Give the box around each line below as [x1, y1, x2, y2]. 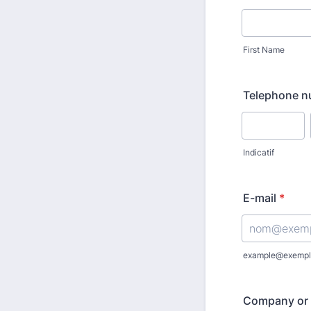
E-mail [243, 191, 276, 205]
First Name [243, 44, 285, 55]
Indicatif [243, 147, 274, 158]
